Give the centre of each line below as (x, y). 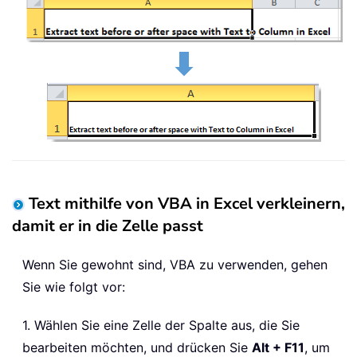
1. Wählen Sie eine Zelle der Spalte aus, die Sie (161, 325)
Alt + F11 (278, 347)
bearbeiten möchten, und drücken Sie (137, 347)
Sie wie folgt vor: (74, 286)
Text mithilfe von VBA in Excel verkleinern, (187, 203)
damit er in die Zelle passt (108, 226)
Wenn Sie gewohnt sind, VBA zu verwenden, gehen (175, 264)
